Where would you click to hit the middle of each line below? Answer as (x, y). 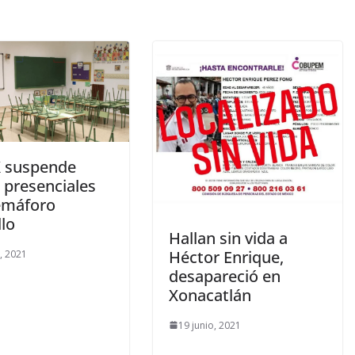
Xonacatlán (210, 295)
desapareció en (224, 276)
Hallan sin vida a (228, 238)
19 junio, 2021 (209, 325)
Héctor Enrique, (226, 257)
